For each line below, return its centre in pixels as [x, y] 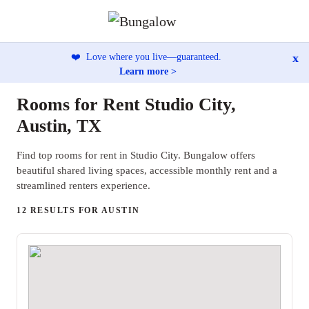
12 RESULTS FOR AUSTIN [78, 210]
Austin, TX [59, 126]
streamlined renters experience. [83, 186]
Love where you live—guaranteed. [152, 57]
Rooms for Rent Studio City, [126, 104]
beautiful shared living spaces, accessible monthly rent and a [147, 170]
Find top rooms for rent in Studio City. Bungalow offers [136, 155]
